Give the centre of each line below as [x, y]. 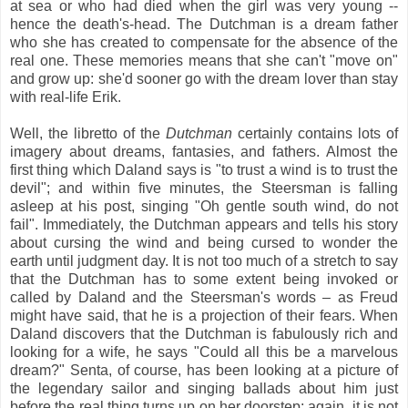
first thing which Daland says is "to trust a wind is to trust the [204, 169]
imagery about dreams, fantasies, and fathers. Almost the [204, 151]
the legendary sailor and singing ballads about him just [204, 388]
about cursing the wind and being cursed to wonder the [204, 242]
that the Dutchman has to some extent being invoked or [204, 279]
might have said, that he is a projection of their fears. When [204, 315]
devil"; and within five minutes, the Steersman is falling [204, 188]
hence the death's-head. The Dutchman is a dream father [204, 24]
